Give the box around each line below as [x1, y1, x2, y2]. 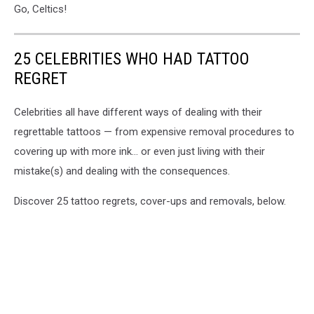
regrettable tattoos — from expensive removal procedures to [14, 125, 294, 138]
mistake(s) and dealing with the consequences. [14, 165, 230, 177]
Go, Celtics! [14, 3, 67, 15]
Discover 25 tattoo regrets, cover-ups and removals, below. [14, 195, 286, 207]
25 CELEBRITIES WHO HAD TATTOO [14, 49, 250, 69]
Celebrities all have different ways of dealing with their [14, 106, 262, 118]
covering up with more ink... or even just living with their [14, 145, 265, 158]
